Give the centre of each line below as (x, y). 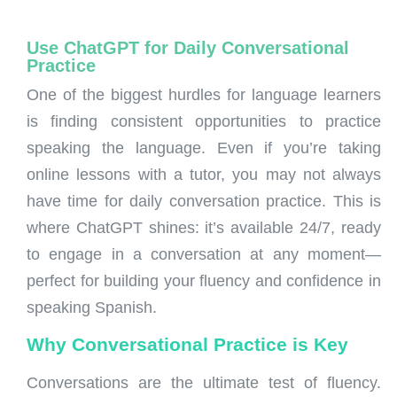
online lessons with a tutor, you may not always (204, 174)
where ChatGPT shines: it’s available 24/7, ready (204, 227)
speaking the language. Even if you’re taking (204, 148)
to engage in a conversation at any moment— (204, 254)
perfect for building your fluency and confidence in (204, 280)
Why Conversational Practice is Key (187, 345)
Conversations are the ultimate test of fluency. (204, 383)
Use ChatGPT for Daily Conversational (188, 47)
